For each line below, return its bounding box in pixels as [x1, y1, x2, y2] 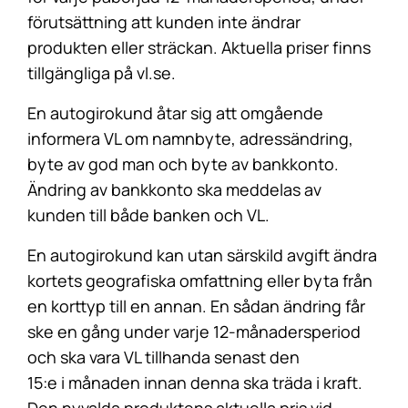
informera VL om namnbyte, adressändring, [27, 127, 353, 149]
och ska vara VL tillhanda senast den [27, 346, 300, 368]
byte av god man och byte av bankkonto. [27, 153, 339, 175]
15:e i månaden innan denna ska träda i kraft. [27, 372, 362, 393]
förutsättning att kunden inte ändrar [27, 11, 301, 33]
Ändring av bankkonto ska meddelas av [27, 178, 321, 200]
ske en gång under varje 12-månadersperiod [27, 321, 361, 342]
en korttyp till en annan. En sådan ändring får [27, 295, 365, 317]
